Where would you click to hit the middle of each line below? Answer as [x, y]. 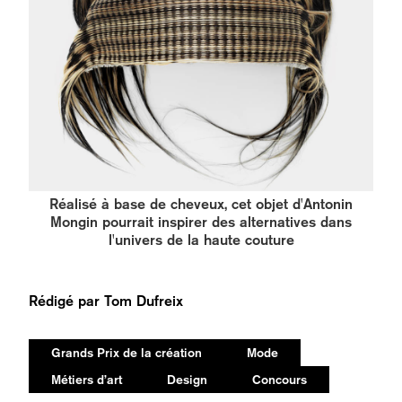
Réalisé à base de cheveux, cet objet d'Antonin [201, 205]
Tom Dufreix [144, 301]
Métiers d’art [87, 380]
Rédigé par [66, 301]
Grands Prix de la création [127, 353]
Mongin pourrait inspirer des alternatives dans [201, 223]
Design [187, 380]
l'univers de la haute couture [201, 240]
